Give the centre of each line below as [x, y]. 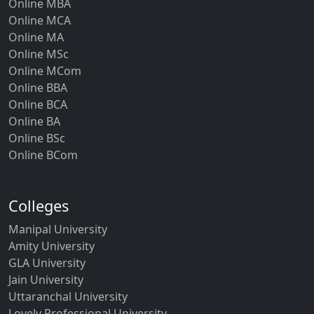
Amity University [52, 246]
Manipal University [58, 229]
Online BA [34, 121]
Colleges [39, 205]
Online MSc [39, 54]
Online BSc [37, 138]
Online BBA [38, 87]
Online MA [36, 37]
